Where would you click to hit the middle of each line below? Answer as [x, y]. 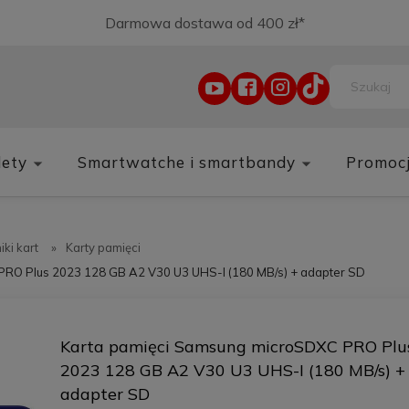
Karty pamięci [104, 247]
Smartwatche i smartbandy [187, 162]
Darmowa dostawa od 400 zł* [204, 23]
